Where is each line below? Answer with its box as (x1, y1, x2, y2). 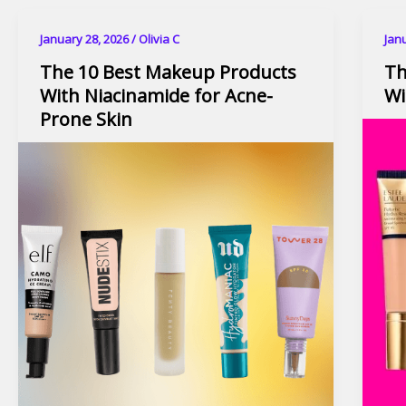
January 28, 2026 (40, 30, 131, 47)
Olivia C (139, 30, 179, 47)
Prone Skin (40, 107, 132, 132)
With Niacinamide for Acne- (40, 83, 273, 109)
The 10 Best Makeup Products (40, 60, 296, 85)
